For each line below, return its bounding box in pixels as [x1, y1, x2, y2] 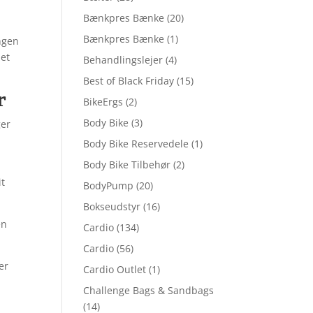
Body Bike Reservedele [83, 137, 189, 150]
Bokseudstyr [83, 200, 141, 213]
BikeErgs [83, 95, 124, 108]
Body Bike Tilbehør [83, 158, 171, 171]
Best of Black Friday [83, 74, 175, 87]
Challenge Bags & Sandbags [83, 284, 214, 297]
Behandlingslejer [83, 53, 163, 66]
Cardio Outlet [83, 263, 147, 276]
